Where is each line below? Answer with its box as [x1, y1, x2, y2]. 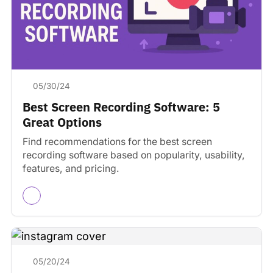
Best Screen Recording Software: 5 [23, 99, 220, 116]
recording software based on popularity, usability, [23, 149, 245, 161]
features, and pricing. [23, 163, 119, 175]
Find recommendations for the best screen [23, 136, 212, 148]
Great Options [23, 114, 102, 131]
